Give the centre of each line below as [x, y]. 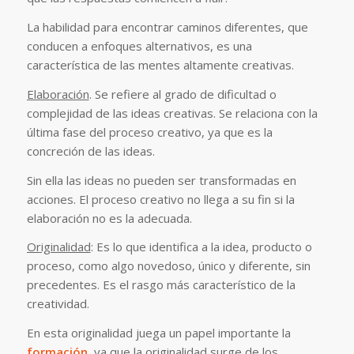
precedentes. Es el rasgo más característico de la [161, 285]
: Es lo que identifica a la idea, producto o [201, 247]
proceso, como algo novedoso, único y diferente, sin [168, 266]
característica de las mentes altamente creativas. [160, 65]
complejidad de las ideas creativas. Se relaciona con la [172, 113]
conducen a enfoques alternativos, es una [139, 46]
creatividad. [58, 304]
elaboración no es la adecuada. [109, 218]
